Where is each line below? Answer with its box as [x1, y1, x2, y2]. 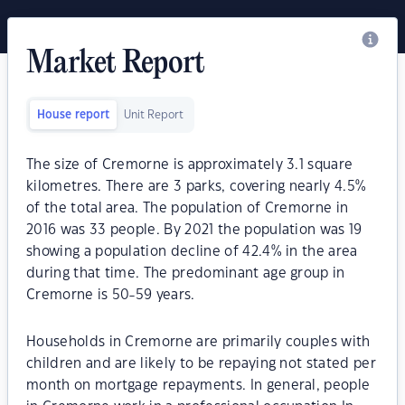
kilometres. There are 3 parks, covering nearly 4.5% [26, 180, 367, 193]
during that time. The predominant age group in [26, 267, 345, 280]
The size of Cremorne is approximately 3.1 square [26, 158, 353, 172]
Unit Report [124, 109, 184, 120]
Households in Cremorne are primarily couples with [26, 335, 371, 349]
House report [37, 109, 109, 120]
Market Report [26, 47, 205, 81]
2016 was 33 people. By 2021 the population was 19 [26, 223, 363, 237]
